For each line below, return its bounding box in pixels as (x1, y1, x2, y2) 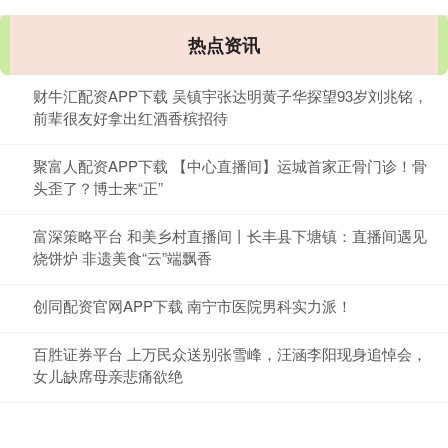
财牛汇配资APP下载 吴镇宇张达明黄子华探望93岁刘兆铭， (33, 85, 428, 107)
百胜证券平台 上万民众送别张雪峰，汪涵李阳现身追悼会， (33, 343, 427, 365)
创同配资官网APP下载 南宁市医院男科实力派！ (33, 295, 352, 317)
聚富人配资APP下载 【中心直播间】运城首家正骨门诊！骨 (33, 155, 427, 177)
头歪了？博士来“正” (33, 177, 163, 199)
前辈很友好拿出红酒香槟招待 (33, 107, 228, 129)
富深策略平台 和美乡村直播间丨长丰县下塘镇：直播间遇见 (33, 225, 427, 247)
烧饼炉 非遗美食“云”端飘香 (33, 247, 212, 269)
